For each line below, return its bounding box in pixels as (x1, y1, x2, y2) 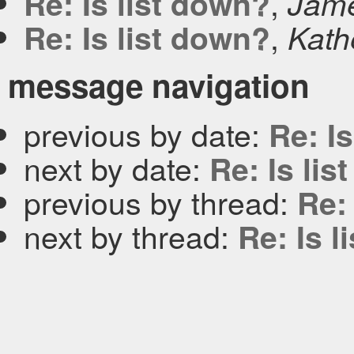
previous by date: (24, 111, 269, 156)
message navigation (8, 62, 310, 108)
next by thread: (24, 213, 238, 258)
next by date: (24, 145, 209, 190)
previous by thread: (24, 179, 297, 224)
